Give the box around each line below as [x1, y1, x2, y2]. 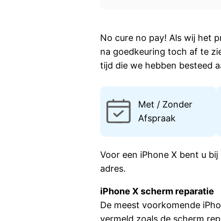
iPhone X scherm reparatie [100, 186, 215, 197]
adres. [100, 163, 126, 174]
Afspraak [138, 113, 176, 124]
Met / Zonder [138, 99, 192, 110]
